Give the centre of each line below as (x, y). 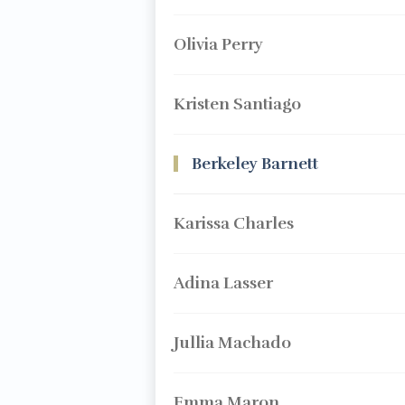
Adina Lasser (223, 283)
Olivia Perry (218, 44)
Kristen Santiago (237, 104)
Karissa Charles (233, 223)
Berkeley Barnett (254, 164)
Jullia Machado (232, 343)
